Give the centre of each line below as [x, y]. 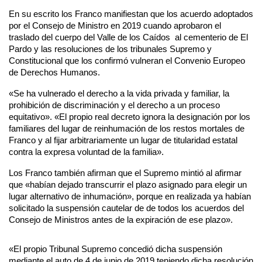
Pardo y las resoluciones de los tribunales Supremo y [110, 49]
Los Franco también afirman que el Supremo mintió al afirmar [125, 173]
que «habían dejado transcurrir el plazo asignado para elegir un [128, 185]
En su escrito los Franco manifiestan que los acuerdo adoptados [131, 14]
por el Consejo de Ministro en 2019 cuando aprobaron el [115, 26]
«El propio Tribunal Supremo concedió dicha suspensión [116, 249]
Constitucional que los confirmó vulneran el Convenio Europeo [127, 61]
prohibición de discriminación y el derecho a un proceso [114, 106]
